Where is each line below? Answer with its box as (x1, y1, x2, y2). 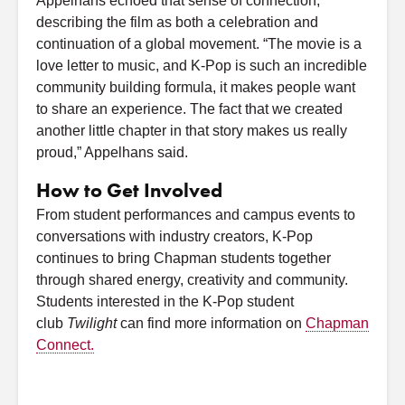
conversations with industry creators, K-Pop (36, 229, 313, 245)
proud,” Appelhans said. (36, 145, 188, 161)
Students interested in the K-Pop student (36, 294, 294, 310)
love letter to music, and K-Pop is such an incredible (36, 58, 367, 74)
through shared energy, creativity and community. (36, 272, 348, 288)
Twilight (67, 316, 117, 332)
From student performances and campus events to (36, 207, 355, 223)
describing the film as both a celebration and (36, 14, 318, 31)
